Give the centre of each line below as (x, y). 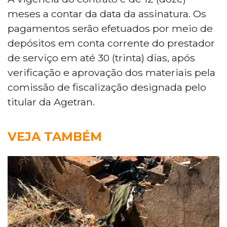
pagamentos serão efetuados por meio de (110, 28)
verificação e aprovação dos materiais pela (111, 72)
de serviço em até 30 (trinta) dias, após (101, 58)
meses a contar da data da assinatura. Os (107, 13)
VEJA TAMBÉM (55, 136)
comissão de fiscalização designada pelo (107, 87)
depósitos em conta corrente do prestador (111, 43)
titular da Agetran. (51, 102)
